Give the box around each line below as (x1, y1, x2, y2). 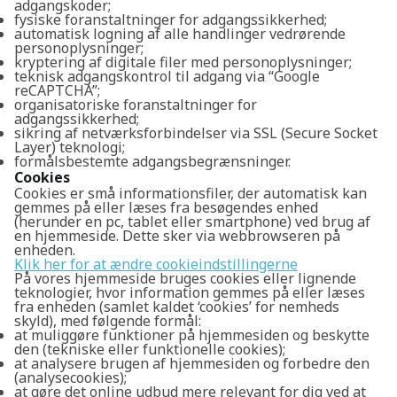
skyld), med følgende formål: (14, 311, 201, 331)
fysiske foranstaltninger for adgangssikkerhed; (14, 10, 327, 29)
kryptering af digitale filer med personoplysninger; (14, 52, 352, 72)
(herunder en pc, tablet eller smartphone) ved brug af (14, 212, 370, 231)
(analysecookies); (14, 368, 127, 387)
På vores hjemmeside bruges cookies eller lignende (14, 269, 356, 288)
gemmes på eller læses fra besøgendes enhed (14, 198, 318, 217)
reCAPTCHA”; (14, 81, 100, 100)
